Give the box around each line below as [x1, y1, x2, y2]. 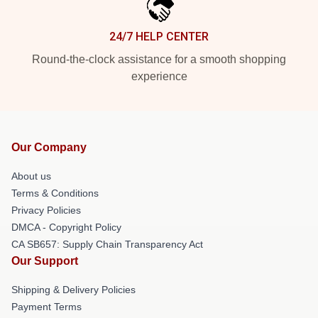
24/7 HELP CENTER [109, 29, 209, 43]
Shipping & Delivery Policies [11, 283, 136, 295]
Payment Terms [11, 300, 82, 312]
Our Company [11, 141, 87, 153]
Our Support [11, 254, 78, 267]
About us [11, 170, 51, 182]
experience [131, 70, 187, 82]
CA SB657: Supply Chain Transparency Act [11, 238, 203, 250]
